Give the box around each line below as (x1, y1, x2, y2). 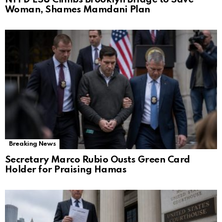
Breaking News (9, 141, 56, 148)
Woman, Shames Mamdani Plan (5, 5, 150, 15)
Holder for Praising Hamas (5, 165, 127, 175)
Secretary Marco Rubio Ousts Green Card (5, 155, 190, 165)
